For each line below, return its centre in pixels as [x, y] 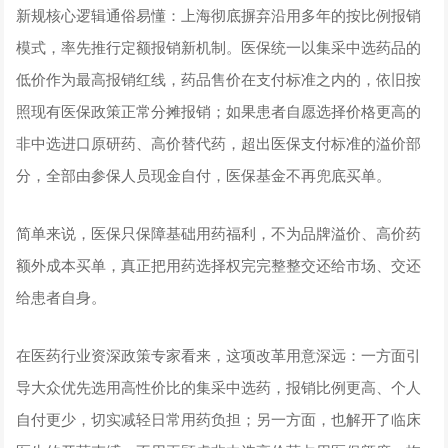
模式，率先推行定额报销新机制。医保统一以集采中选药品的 [219, 47]
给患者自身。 [61, 297]
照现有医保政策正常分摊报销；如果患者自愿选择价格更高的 [219, 111]
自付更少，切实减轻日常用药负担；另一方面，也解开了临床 [219, 419]
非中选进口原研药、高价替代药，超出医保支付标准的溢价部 [219, 143]
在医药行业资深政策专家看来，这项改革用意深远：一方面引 [219, 355]
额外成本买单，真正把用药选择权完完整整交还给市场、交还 [219, 265]
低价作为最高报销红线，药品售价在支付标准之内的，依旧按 [219, 79]
